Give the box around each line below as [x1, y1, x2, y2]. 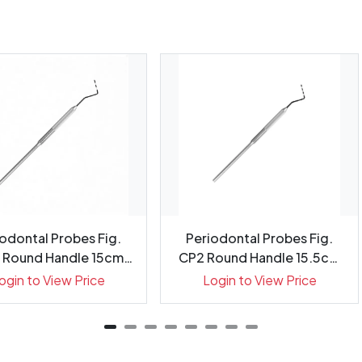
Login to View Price [202, 271, 317, 288]
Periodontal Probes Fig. [186, 229, 333, 246]
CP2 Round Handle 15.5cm [179, 249, 340, 266]
